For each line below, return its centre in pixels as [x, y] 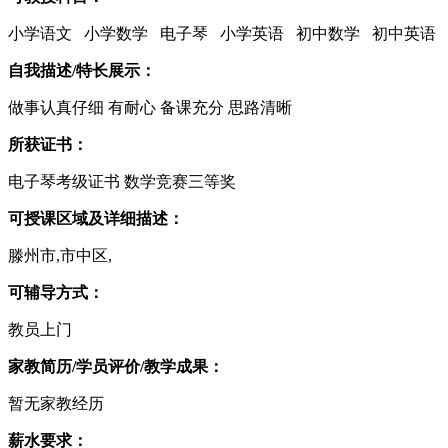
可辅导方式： [56, 292]
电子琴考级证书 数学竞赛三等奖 [122, 181]
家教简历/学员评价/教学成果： [116, 366]
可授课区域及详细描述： [96, 218]
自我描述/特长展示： [82, 70]
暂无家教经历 [56, 403]
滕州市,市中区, [60, 255]
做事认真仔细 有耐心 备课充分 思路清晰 [150, 107]
